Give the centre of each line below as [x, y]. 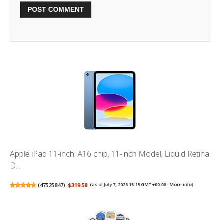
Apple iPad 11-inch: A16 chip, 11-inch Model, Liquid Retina [110, 154]
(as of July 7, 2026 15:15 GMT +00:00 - [130, 185]
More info [181, 185]
